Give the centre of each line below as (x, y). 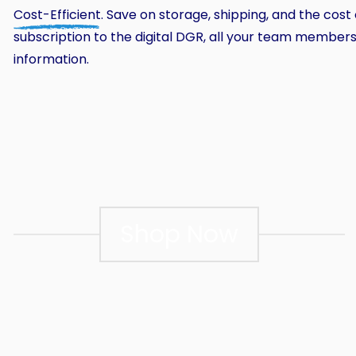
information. (51, 59)
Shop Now (179, 234)
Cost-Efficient (57, 14)
